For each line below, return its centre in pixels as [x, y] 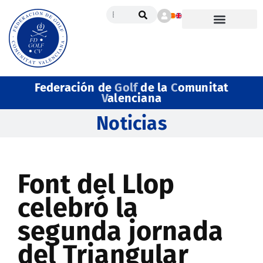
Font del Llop [96, 184]
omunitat [203, 87]
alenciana [134, 98]
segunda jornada [121, 231]
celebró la [78, 208]
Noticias [131, 123]
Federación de [75, 87]
